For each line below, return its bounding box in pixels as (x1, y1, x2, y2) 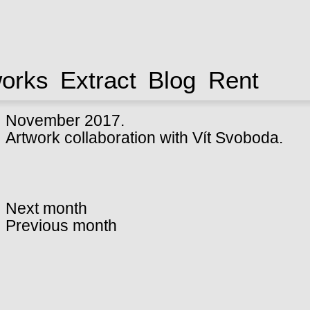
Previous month (5, 217, 117, 235)
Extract (60, 66, 136, 93)
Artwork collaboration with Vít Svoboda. (5, 128, 283, 147)
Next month (5, 199, 87, 218)
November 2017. (5, 111, 125, 129)
